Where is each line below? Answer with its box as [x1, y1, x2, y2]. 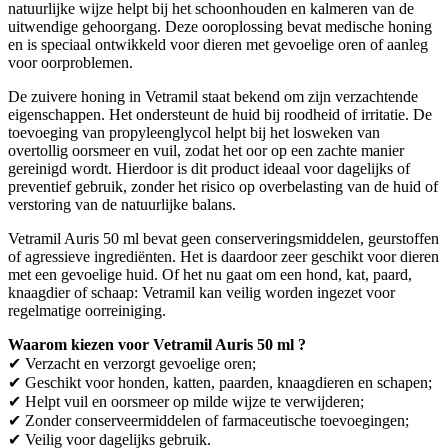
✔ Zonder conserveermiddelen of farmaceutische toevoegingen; [8, 411, 409, 429]
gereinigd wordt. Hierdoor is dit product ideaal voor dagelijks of [8, 159, 410, 177]
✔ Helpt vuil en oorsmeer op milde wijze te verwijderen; [8, 392, 364, 410]
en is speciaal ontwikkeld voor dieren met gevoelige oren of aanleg [8, 35, 428, 53]
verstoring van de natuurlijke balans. [8, 195, 236, 213]
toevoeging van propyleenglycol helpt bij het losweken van [8, 123, 380, 141]
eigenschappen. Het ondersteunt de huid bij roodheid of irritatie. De [8, 105, 432, 123]
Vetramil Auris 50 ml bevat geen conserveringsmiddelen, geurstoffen [8, 229, 439, 247]
